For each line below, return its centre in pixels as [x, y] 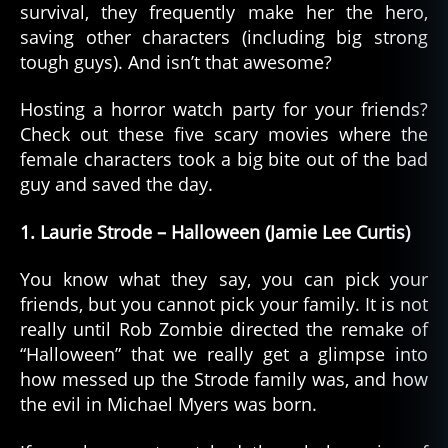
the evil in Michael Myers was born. [168, 404]
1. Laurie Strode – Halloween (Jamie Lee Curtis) [215, 231]
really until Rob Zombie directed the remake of [224, 329]
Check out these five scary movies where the [224, 134]
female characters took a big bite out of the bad [224, 159]
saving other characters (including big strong [224, 36]
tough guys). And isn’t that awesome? [176, 61]
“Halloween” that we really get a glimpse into [224, 354]
